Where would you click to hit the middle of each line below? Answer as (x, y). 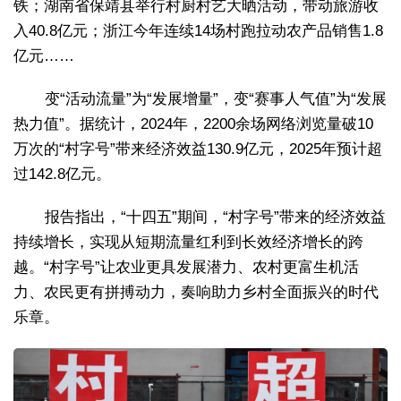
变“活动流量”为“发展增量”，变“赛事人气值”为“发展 (216, 99)
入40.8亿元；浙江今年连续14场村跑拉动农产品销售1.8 (198, 31)
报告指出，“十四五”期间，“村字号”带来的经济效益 (215, 218)
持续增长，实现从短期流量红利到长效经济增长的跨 (188, 243)
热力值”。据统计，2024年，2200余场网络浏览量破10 (193, 124)
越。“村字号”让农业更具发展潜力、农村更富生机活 (186, 268)
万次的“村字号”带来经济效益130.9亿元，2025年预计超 (198, 149)
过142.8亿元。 (62, 175)
